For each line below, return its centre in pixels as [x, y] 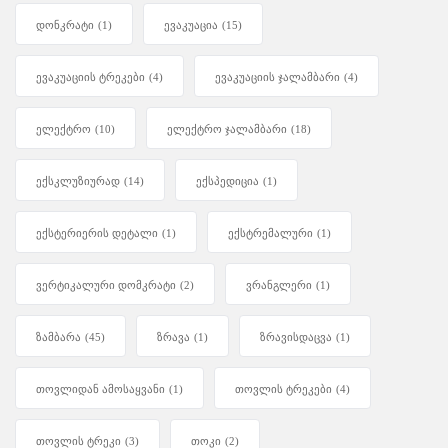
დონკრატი [65, 25]
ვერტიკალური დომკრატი [106, 285]
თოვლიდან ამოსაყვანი [100, 389]
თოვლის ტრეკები [283, 389]
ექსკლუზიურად [78, 181]
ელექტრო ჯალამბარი [227, 129]
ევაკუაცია [191, 25]
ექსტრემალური [270, 233]
